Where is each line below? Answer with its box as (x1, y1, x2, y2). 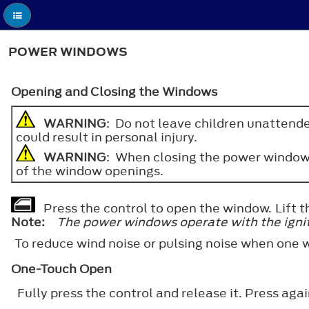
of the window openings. (16, 162, 163, 179)
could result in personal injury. (16, 128, 198, 146)
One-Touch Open (11, 260, 112, 277)
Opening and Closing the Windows (11, 83, 217, 100)
